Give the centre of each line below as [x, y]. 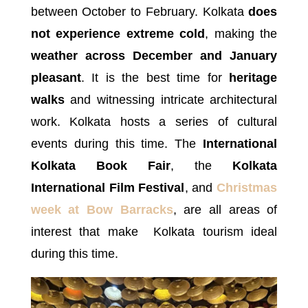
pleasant [56, 78]
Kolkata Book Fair [100, 166]
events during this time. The [117, 144]
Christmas [247, 188]
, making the [241, 34]
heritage [253, 78]
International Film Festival [108, 188]
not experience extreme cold [118, 34]
